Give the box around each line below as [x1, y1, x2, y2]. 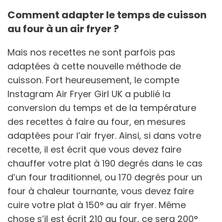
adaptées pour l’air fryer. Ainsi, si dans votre [7, 129, 201, 142]
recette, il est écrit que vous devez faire [7, 143, 181, 156]
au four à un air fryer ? [7, 21, 119, 36]
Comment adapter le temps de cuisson [7, 7, 207, 22]
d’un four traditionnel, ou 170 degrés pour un [7, 170, 202, 183]
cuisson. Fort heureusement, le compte [7, 73, 179, 86]
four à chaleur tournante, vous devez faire [7, 184, 194, 197]
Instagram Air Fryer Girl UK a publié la [7, 87, 170, 100]
